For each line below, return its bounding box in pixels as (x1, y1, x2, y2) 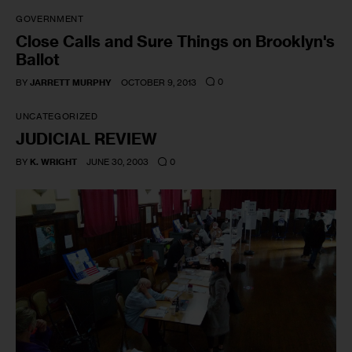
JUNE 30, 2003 (86, 156, 149, 168)
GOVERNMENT (16, 13, 84, 24)
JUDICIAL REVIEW (16, 129, 158, 149)
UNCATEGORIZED (16, 111, 98, 123)
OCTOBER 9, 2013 (121, 76, 197, 88)
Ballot (16, 49, 60, 69)
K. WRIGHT (30, 156, 78, 168)
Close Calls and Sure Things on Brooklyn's (16, 31, 335, 51)
